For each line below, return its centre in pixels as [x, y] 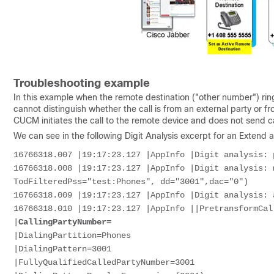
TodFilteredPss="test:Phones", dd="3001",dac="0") [131, 181]
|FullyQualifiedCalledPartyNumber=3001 [104, 262]
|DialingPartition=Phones [72, 235]
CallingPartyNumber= [65, 222]
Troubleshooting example [82, 83]
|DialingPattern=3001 [62, 249]
